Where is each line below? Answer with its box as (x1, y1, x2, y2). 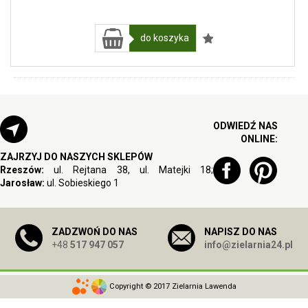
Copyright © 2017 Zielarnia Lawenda (107, 282, 236, 291)
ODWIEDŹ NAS (213, 120, 278, 131)
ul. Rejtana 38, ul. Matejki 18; (44, 164, 214, 175)
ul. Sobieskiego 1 (45, 177, 119, 188)
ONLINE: (241, 133, 278, 144)
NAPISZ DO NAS (204, 226, 277, 237)
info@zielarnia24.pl (204, 239, 293, 250)
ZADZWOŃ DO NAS (52, 226, 137, 237)
